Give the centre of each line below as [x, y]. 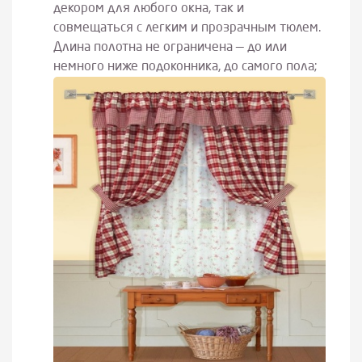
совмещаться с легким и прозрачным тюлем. [187, 28]
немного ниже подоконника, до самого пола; [185, 67]
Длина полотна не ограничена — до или [170, 47]
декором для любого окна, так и [148, 8]
